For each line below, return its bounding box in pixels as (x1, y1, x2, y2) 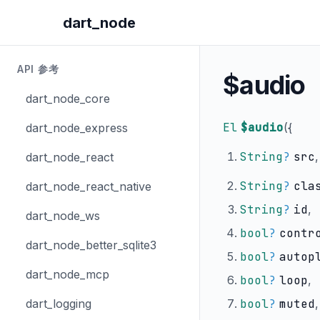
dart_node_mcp (26, 267, 109, 281)
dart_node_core (26, 91, 110, 106)
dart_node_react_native (26, 179, 151, 194)
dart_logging (26, 296, 91, 311)
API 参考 (17, 63, 59, 75)
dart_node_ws (26, 209, 100, 223)
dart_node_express (26, 121, 128, 135)
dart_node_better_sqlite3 (26, 238, 156, 252)
